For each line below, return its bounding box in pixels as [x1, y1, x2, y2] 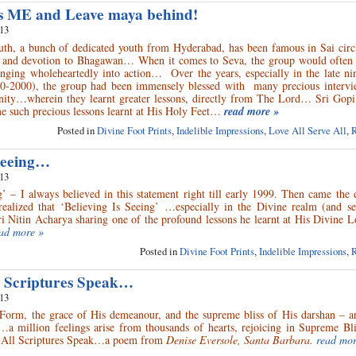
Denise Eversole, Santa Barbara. [166, 332, 313, 348]
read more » [224, 103, 279, 119]
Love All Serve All [269, 122, 346, 137]
